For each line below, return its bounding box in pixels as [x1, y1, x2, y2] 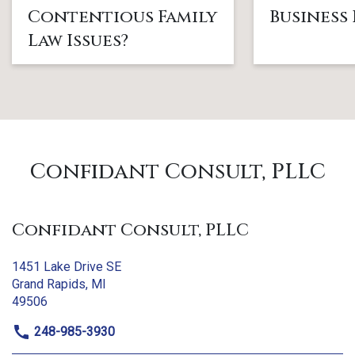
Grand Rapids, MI [12, 277, 106, 292]
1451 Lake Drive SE [12, 259, 121, 275]
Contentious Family [28, 6, 217, 29]
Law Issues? [28, 29, 128, 53]
